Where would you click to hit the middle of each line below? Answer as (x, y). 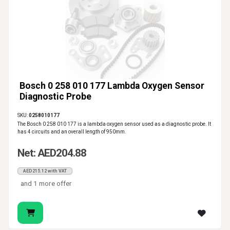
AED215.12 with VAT (45, 171)
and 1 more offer (46, 184)
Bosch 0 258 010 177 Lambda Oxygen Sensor (112, 86)
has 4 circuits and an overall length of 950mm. (72, 132)
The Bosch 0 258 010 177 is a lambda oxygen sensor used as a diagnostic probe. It (114, 124)
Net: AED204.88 (52, 153)
